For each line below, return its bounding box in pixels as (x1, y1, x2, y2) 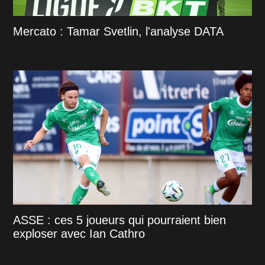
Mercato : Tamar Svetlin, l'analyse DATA (13, 25, 224, 38)
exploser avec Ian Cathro (13, 227, 146, 240)
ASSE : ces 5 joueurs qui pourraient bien (13, 213, 227, 227)
